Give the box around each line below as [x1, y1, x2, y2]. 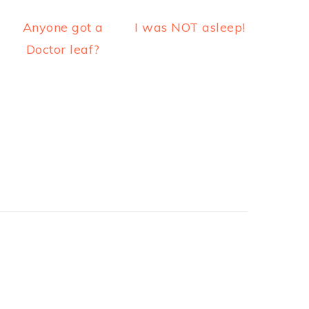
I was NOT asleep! [134, 19, 246, 35]
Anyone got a [22, 19, 103, 35]
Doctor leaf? [26, 41, 100, 57]
